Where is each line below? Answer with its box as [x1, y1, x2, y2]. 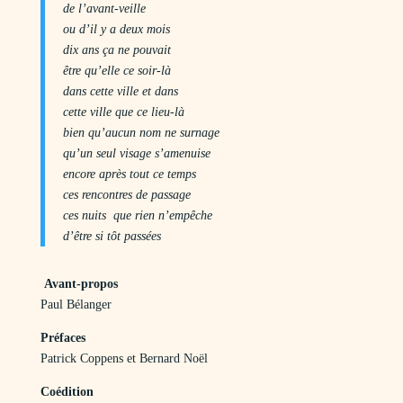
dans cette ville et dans [62, 85, 178, 98]
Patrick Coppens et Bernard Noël [40, 352, 208, 365]
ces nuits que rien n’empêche [62, 209, 212, 222]
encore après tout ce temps [62, 167, 196, 181]
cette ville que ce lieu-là [62, 105, 184, 119]
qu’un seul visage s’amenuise [62, 147, 210, 160]
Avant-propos [43, 277, 118, 291]
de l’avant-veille [62, 2, 146, 15]
